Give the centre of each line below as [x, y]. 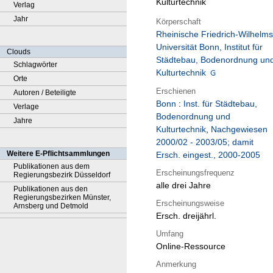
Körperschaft [179, 21]
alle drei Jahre [183, 186]
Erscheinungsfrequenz [195, 172]
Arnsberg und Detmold [51, 206]
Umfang [170, 233]
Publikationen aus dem [51, 166]
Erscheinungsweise [190, 203]
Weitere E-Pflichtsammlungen [58, 154]
